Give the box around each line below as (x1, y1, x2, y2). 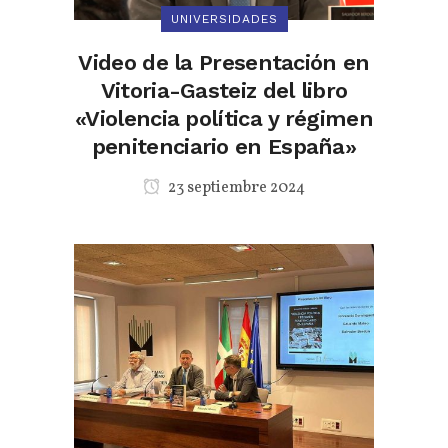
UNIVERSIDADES (170, 12, 278, 26)
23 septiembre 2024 (165, 177, 305, 199)
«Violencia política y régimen (75, 106, 373, 131)
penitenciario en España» (91, 134, 357, 159)
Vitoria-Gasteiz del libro (100, 78, 348, 103)
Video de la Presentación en (78, 50, 370, 75)
